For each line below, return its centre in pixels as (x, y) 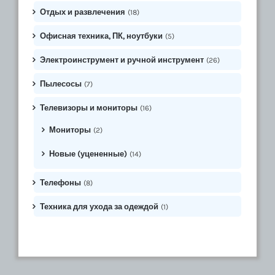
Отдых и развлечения (83, 12)
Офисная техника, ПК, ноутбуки (101, 36)
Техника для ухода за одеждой (99, 206)
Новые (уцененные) (88, 153)
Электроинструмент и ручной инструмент (122, 60)
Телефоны (60, 182)
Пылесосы (61, 83)
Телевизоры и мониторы (89, 107)
